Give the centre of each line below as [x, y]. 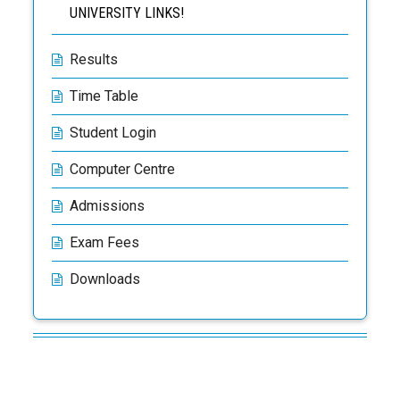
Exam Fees [105, 242]
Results [94, 59]
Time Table [104, 96]
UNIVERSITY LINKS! [127, 13]
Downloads [105, 279]
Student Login [113, 133]
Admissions [108, 206]
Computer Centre [123, 169]
